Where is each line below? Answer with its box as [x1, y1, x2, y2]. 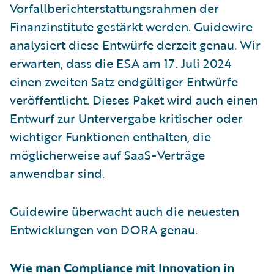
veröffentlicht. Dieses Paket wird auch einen [10, 90, 258, 109]
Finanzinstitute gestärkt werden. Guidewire [10, 17, 253, 35]
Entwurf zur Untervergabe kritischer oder [10, 108, 243, 127]
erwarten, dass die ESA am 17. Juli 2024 [10, 53, 231, 72]
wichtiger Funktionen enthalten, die [10, 127, 211, 146]
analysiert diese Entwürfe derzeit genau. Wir [10, 35, 261, 54]
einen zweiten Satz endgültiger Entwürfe [10, 72, 238, 91]
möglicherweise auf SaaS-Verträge [10, 145, 205, 164]
